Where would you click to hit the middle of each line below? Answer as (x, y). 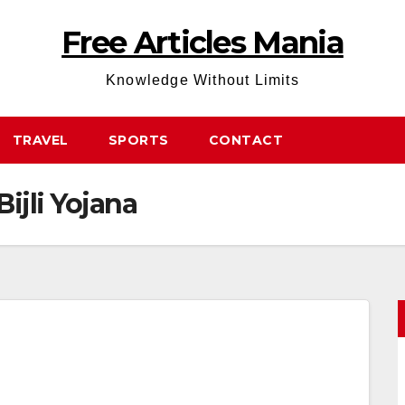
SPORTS (138, 140)
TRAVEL (40, 140)
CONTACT (245, 140)
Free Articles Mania (202, 42)
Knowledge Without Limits (202, 80)
